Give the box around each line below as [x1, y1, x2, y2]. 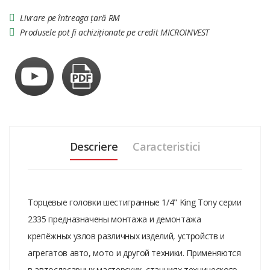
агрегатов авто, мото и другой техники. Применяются [28, 246, 241, 259]
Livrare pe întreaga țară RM [20, 11, 120, 24]
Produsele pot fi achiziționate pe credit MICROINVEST [20, 26, 210, 38]
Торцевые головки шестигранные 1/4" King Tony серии [28, 196, 242, 208]
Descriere [69, 139, 118, 154]
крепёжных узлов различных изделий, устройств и [28, 230, 225, 242]
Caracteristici [133, 139, 201, 154]
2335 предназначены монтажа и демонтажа [28, 213, 201, 225]
